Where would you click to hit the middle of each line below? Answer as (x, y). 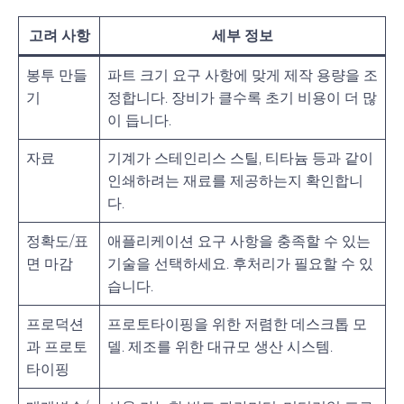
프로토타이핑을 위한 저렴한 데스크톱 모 (237, 324)
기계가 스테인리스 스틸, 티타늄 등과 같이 (240, 158)
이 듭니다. (139, 120)
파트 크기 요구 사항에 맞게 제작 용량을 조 (243, 75)
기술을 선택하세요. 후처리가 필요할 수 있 (240, 263)
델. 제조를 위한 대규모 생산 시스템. (220, 346)
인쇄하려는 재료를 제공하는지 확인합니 (235, 180)
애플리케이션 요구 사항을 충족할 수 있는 (239, 241)
